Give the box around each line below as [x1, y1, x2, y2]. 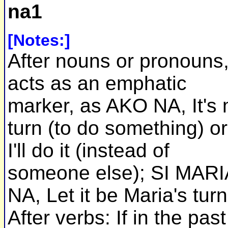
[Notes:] [8, 31, 70, 50]
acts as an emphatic [8, 72, 187, 95]
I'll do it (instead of [8, 139, 169, 162]
